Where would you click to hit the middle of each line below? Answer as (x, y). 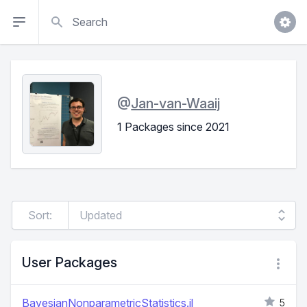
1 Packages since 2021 (174, 126)
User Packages (70, 263)
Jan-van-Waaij (176, 103)
